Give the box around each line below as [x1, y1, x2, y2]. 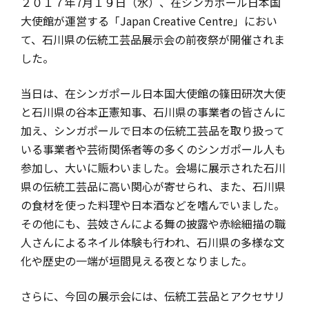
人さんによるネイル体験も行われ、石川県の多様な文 [21, 233, 285, 250]
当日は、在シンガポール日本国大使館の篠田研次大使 [21, 84, 286, 101]
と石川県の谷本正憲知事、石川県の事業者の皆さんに [21, 103, 286, 120]
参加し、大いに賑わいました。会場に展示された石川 [21, 159, 286, 176]
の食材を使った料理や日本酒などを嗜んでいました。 [21, 196, 285, 213]
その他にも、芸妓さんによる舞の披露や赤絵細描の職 [21, 215, 286, 232]
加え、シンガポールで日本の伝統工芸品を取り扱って [21, 121, 285, 139]
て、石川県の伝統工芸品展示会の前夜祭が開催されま [21, 30, 285, 48]
